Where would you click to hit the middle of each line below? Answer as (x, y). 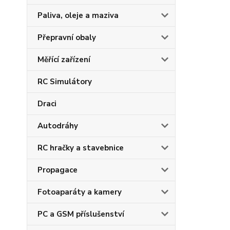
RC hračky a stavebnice (81, 148)
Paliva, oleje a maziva (78, 15)
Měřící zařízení (64, 59)
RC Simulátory (65, 81)
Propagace (57, 170)
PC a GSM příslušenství (81, 214)
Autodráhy (58, 126)
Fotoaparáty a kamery (80, 192)
